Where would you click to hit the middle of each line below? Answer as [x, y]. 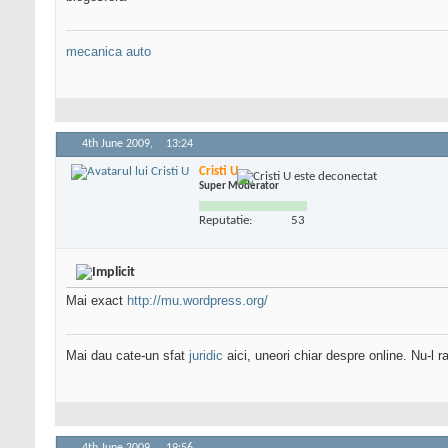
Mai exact [96, 301]
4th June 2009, [119, 144]
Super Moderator [239, 186]
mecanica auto [108, 52]
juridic [206, 356]
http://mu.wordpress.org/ [197, 301]
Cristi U [218, 171]
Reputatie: [225, 220]
